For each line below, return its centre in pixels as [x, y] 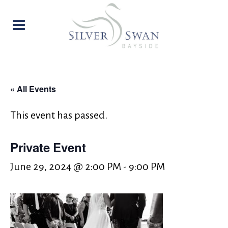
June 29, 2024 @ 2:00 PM [66, 166]
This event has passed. [59, 115]
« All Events [33, 89]
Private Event [48, 147]
